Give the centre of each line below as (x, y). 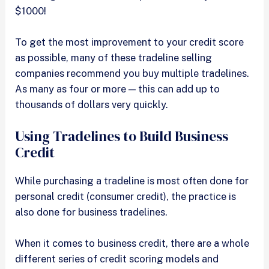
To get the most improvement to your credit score (130, 42)
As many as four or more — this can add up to (118, 89)
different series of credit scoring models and (117, 258)
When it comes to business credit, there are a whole (132, 243)
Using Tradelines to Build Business (122, 136)
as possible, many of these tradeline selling (114, 58)
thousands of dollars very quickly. (92, 105)
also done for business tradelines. (92, 212)
